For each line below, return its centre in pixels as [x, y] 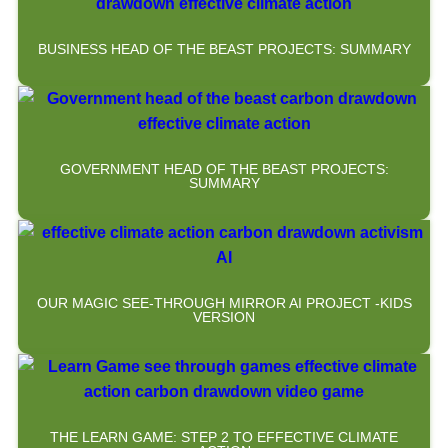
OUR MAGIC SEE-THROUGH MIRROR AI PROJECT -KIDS [224, 302]
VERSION [224, 316]
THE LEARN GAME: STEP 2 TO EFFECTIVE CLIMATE [224, 436]
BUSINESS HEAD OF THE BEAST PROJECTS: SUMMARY [224, 48]
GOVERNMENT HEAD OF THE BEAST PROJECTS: [224, 168]
